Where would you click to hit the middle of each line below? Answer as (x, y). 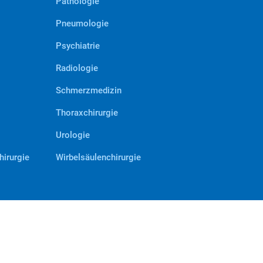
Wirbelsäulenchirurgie (99, 157)
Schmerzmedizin (89, 90)
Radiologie (77, 68)
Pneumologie (82, 23)
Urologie (73, 135)
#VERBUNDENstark (65, 241)
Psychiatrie (78, 46)
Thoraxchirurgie (87, 113)
